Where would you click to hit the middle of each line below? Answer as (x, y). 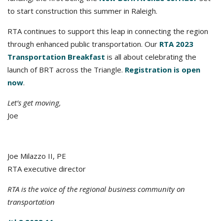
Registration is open (163, 70)
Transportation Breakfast (56, 57)
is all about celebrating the (151, 57)
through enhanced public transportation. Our (83, 44)
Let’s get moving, (34, 103)
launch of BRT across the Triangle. (66, 70)
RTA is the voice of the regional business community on (96, 189)
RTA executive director (47, 169)
